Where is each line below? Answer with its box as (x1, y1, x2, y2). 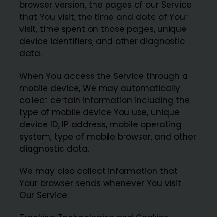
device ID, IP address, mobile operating (19, 118, 182, 130)
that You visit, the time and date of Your (19, 11, 188, 23)
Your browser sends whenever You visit (19, 177, 182, 189)
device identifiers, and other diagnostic (19, 35, 186, 47)
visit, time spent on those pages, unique (19, 23, 187, 35)
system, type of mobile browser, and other (19, 130, 197, 142)
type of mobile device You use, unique (19, 106, 180, 118)
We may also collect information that (19, 165, 178, 177)
